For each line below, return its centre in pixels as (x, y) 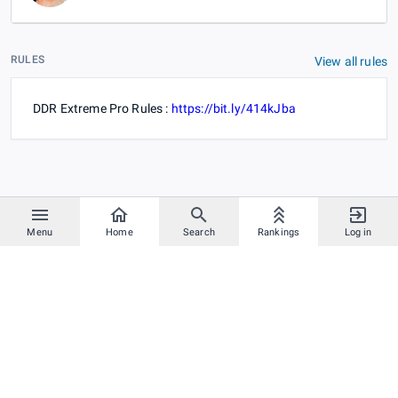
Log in (358, 232)
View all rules (350, 61)
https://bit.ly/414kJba (233, 108)
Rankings (279, 232)
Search (199, 232)
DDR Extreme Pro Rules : (102, 108)
